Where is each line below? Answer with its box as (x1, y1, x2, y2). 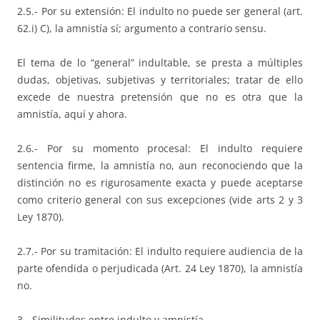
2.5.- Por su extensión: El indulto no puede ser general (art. (17, 4, 303, 18)
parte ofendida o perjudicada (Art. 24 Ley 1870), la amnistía (17, 261, 303, 275)
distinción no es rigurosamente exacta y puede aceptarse (17, 175, 303, 189)
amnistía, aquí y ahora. (17, 106, 127, 121)
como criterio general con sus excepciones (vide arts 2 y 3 (17, 192, 303, 206)
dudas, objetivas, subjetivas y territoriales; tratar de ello (17, 72, 303, 86)
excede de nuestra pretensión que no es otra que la (17, 89, 303, 104)
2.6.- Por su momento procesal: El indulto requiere (17, 141, 303, 155)
